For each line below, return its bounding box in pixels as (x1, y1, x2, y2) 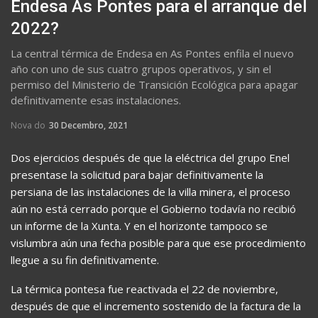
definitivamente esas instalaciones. (11, 93, 181, 108)
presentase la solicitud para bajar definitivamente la (11, 168, 263, 182)
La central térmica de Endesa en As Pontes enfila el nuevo (11, 46, 294, 61)
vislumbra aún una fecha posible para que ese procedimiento (11, 236, 306, 251)
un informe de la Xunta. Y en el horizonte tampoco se (11, 219, 268, 234)
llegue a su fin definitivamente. (11, 253, 159, 268)
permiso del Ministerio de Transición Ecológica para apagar (11, 77, 298, 92)
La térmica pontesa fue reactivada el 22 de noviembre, (11, 282, 278, 297)
